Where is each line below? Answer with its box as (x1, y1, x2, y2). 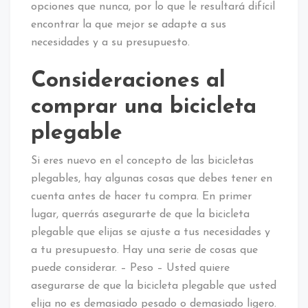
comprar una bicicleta (31, 96, 256, 118)
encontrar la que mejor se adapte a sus (31, 19, 226, 30)
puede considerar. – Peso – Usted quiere (31, 262, 230, 274)
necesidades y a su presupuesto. (31, 36, 190, 48)
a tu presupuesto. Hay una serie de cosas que (31, 244, 258, 256)
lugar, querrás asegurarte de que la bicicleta (31, 208, 250, 220)
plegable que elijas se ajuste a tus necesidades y (31, 226, 270, 238)
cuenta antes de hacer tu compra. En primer (31, 190, 252, 202)
